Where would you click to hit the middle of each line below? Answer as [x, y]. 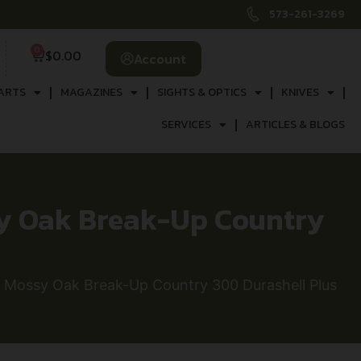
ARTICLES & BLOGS [295, 124]
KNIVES [300, 92]
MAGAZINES [91, 92]
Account [160, 59]
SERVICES [186, 124]
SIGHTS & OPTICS [201, 92]
